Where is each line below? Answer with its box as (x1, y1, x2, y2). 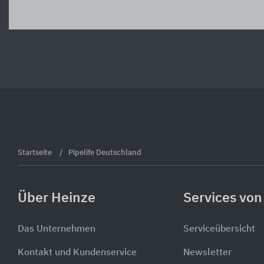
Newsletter (183, 248, 232, 258)
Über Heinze (18, 191, 95, 205)
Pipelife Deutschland (68, 148, 141, 157)
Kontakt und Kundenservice (18, 248, 137, 258)
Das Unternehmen (18, 225, 95, 235)
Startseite (18, 148, 54, 157)
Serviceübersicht (183, 225, 255, 235)
